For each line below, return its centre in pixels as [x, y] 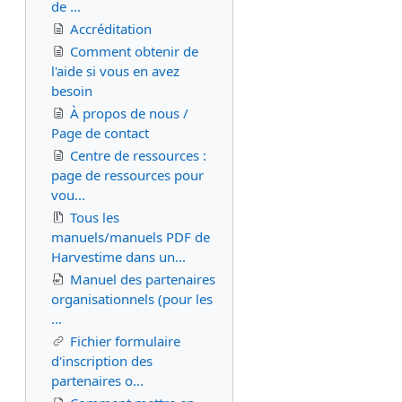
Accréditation [111, 29]
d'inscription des [102, 361]
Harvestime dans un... [118, 257]
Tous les [95, 217]
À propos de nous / [129, 113]
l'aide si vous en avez [115, 71]
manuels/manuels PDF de [131, 237]
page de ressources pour [127, 175]
